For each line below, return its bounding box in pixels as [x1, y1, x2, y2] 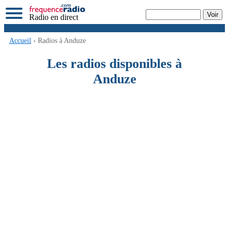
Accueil [9, 37, 31, 45]
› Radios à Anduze [31, 37, 86, 45]
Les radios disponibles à [47, 56, 182, 72]
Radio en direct [29, 13, 78, 21]
